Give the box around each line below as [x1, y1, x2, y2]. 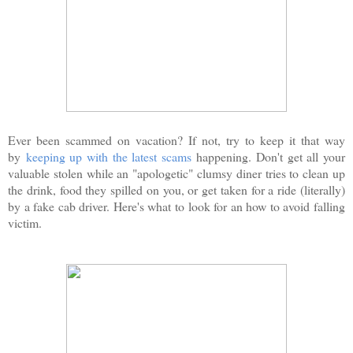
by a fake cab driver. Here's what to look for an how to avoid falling [8, 197, 345, 214]
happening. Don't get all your [191, 147, 346, 165]
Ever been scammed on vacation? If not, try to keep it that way [8, 131, 345, 148]
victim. [8, 214, 46, 231]
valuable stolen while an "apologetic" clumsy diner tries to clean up [8, 164, 345, 181]
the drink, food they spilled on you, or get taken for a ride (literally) [8, 180, 345, 198]
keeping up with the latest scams [25, 147, 191, 165]
